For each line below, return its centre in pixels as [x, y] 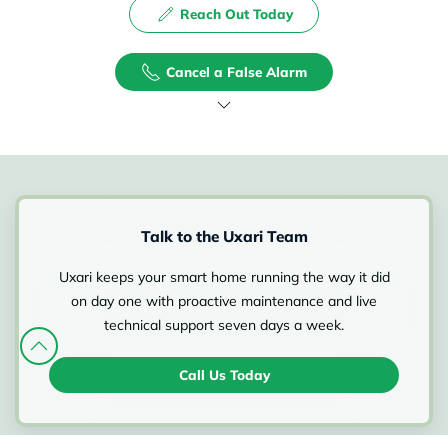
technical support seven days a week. [224, 325]
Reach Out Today [236, 14]
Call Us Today [224, 375]
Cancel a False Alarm [236, 72]
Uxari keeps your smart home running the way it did [224, 277]
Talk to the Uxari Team [224, 237]
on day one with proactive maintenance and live [224, 301]
